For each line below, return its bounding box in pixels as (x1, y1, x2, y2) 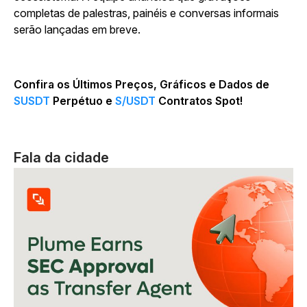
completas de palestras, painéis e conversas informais (14, 6, 279, 21)
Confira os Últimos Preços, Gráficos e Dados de (14, 77, 269, 92)
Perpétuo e (50, 94, 115, 108)
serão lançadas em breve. (14, 23, 140, 37)
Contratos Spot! (156, 94, 243, 108)
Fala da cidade (14, 149, 109, 167)
